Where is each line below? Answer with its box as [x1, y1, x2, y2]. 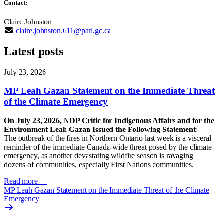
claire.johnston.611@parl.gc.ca [16, 26, 111, 35]
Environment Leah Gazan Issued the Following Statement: [4, 125, 198, 134]
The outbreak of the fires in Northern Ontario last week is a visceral [4, 134, 211, 143]
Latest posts [4, 44, 63, 58]
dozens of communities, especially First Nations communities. [4, 160, 194, 169]
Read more [4, 177, 38, 186]
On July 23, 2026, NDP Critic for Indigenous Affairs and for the [4, 116, 214, 125]
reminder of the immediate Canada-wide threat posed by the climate [4, 143, 212, 152]
